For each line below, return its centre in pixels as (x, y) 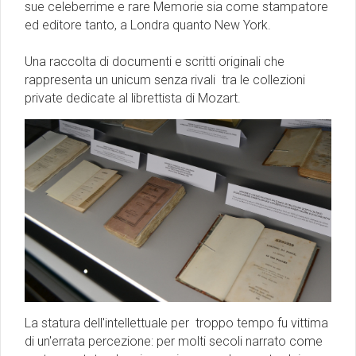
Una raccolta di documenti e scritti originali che (155, 61)
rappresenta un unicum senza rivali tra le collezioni (165, 79)
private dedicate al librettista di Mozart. (133, 98)
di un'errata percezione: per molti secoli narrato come (174, 341)
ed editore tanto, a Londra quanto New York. (149, 25)
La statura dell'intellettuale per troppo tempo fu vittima (176, 323)
